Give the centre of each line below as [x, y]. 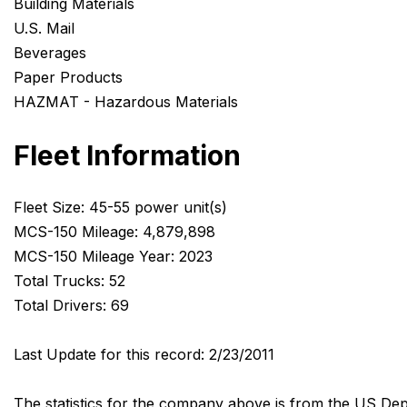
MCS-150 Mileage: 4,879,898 [114, 231]
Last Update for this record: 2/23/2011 [144, 354]
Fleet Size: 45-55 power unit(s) [120, 207]
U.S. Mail [44, 29]
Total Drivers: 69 [71, 305]
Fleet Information [127, 156]
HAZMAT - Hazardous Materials [126, 102]
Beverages [50, 53]
